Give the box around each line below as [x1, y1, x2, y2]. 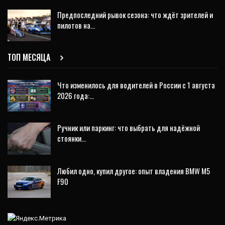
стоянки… [57, 133, 86, 144]
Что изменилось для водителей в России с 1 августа [57, 79, 215, 90]
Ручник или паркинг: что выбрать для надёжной [57, 122, 200, 134]
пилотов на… [57, 19, 95, 31]
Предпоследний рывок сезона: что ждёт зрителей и [57, 9, 213, 20]
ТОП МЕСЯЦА [8, 51, 52, 63]
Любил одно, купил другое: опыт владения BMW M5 [57, 165, 210, 177]
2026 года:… [57, 89, 94, 101]
